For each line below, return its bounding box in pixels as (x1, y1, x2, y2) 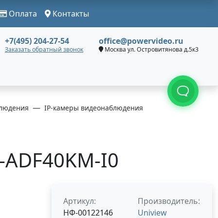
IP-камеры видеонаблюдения (44, 103, 143, 112)
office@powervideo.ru (99, 36, 183, 46)
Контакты (51, 8, 89, 19)
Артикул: (63, 196, 96, 206)
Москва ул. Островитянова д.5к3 (103, 45, 199, 54)
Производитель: (138, 196, 200, 206)
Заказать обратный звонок (5, 45, 83, 54)
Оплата (7, 8, 37, 19)
